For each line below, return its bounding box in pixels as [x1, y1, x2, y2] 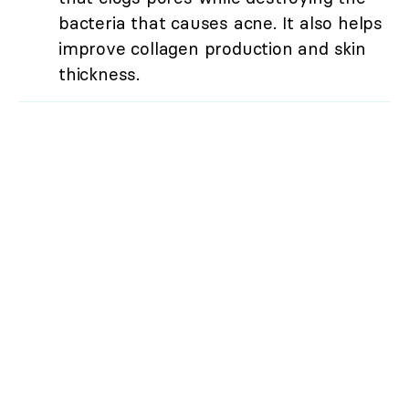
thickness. [58, 62, 141, 85]
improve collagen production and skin [58, 37, 366, 59]
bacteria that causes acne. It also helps [58, 11, 383, 34]
